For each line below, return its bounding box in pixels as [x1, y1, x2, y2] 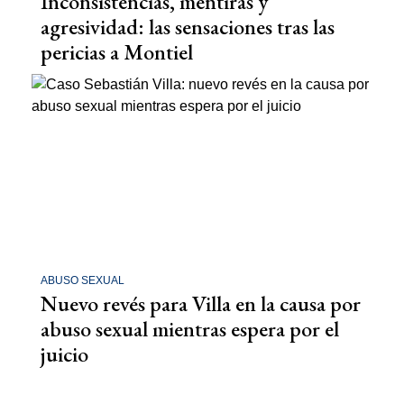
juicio [41, 340, 88, 369]
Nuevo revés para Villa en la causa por [41, 289, 361, 318]
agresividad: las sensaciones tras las [41, 12, 335, 41]
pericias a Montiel [41, 37, 193, 66]
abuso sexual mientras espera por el [41, 315, 339, 344]
